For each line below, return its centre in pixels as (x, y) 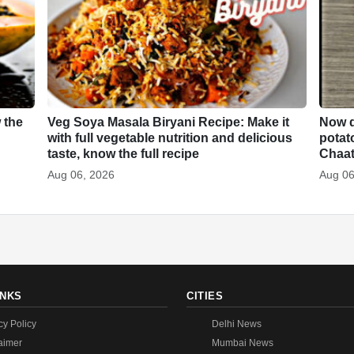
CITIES (205, 296)
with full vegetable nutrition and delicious (169, 137)
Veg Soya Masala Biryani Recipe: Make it (168, 122)
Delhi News (237, 324)
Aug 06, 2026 (81, 174)
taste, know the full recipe (123, 153)
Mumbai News (243, 343)
